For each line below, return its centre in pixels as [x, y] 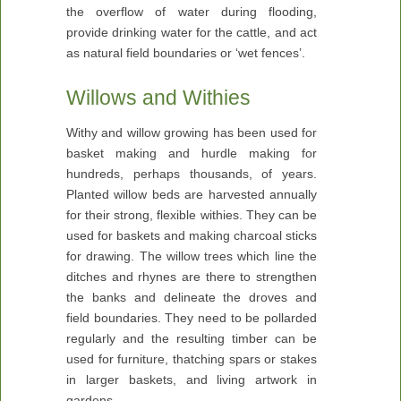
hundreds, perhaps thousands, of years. [192, 174]
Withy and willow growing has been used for [192, 132]
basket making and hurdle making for [192, 153]
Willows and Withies [158, 98]
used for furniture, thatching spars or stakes [192, 359]
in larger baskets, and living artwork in [192, 380]
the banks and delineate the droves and [192, 297]
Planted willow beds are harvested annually [192, 194]
